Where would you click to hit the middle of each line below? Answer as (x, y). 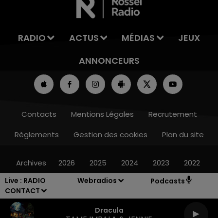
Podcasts (167, 181)
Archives (31, 163)
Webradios (97, 181)
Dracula (109, 210)
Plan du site (183, 135)
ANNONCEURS (109, 61)
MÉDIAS (138, 38)
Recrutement (173, 114)
